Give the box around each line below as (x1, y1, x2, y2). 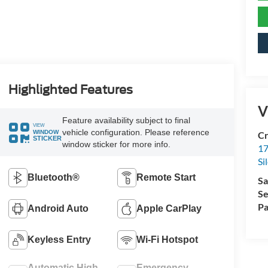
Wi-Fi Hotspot (136, 234, 199, 245)
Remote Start (136, 172, 196, 182)
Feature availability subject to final (62, 115, 190, 125)
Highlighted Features (8, 82, 133, 97)
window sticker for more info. (62, 139, 170, 149)
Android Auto (27, 203, 89, 214)
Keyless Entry (27, 234, 91, 245)
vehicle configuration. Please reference (62, 127, 209, 137)
